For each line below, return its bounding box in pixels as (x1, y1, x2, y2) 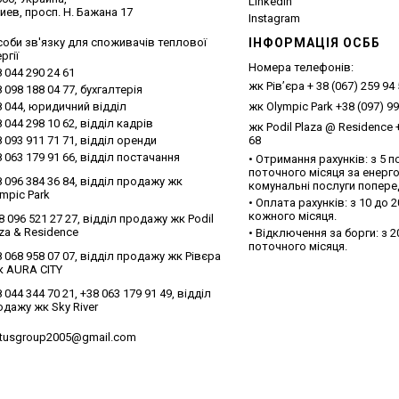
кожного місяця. (248, 209, 337, 223)
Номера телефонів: (248, 61, 354, 74)
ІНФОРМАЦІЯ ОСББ (248, 36, 380, 50)
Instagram (248, 12, 300, 25)
